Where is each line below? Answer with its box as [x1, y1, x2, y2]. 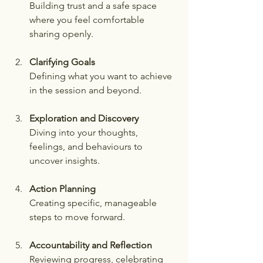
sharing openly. [29, 28, 93, 39]
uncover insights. [29, 154, 100, 166]
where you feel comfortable [29, 14, 147, 25]
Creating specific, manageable [29, 197, 159, 208]
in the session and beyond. [29, 84, 141, 96]
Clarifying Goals [29, 56, 95, 68]
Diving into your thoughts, [29, 126, 140, 138]
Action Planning [29, 183, 96, 194]
